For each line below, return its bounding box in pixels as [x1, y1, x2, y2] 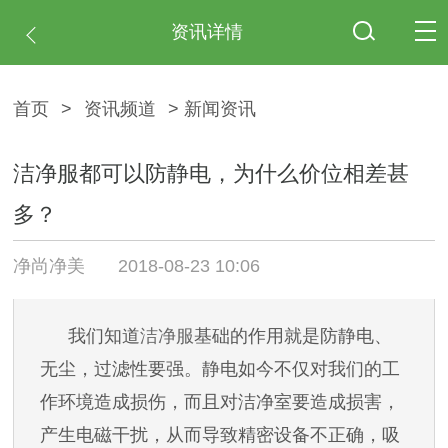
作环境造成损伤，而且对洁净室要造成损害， [39, 391, 400, 412]
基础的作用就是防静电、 [193, 325, 392, 346]
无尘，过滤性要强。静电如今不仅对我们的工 [39, 358, 400, 379]
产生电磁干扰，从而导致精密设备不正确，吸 [39, 424, 400, 445]
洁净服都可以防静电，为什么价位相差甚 [13, 160, 410, 186]
